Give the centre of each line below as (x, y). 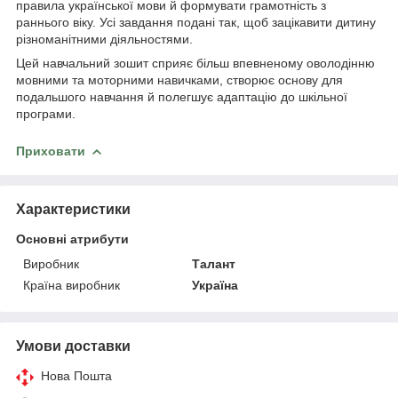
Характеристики (73, 209)
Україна (215, 285)
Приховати (51, 151)
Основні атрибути (72, 239)
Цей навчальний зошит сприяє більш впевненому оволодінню (195, 63)
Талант (214, 263)
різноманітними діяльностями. (104, 39)
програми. (46, 113)
